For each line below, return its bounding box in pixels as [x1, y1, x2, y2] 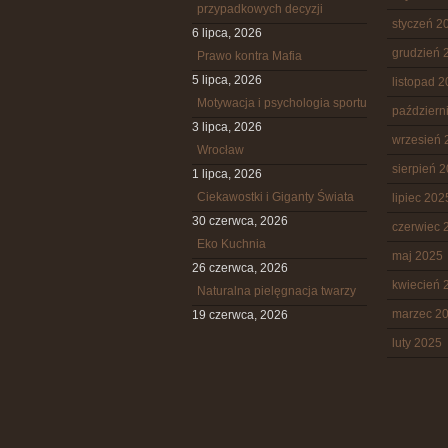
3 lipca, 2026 [192, 120, 262, 134]
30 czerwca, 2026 [192, 214, 288, 228]
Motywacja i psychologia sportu [197, 96, 367, 110]
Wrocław [197, 143, 244, 157]
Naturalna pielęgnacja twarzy [197, 284, 356, 298]
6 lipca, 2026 [192, 26, 262, 40]
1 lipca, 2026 [192, 167, 262, 181]
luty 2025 [392, 336, 442, 350]
